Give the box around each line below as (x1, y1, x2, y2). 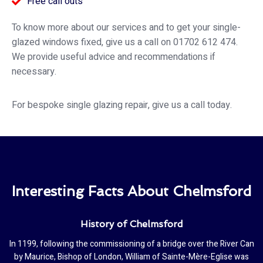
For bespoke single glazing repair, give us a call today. (12, 97, 232, 112)
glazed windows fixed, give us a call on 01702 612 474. (12, 35, 238, 49)
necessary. (12, 64, 56, 79)
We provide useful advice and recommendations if (12, 49, 215, 64)
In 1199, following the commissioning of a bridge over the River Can (9, 237, 254, 250)
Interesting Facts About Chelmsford (12, 182, 251, 200)
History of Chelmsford (80, 218, 183, 230)
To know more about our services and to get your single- (12, 20, 241, 35)
